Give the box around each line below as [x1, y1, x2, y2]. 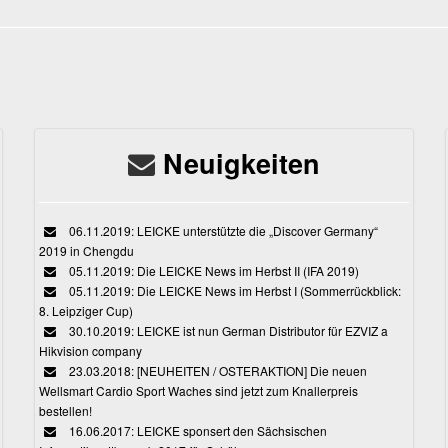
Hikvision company [39, 342, 143, 360]
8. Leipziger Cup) [39, 302, 134, 320]
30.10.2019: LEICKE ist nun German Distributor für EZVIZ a [66, 322, 389, 340]
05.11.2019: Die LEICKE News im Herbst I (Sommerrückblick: [66, 282, 402, 300]
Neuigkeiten [162, 144, 320, 183]
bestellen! [39, 402, 93, 420]
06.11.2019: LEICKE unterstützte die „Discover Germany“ [66, 222, 379, 240]
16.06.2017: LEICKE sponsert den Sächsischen [66, 422, 328, 440]
